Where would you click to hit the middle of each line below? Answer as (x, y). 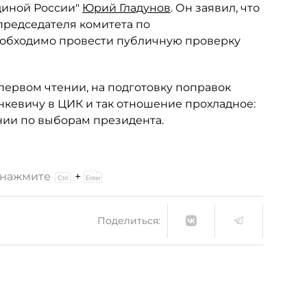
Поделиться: (129, 220)
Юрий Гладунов (126, 8)
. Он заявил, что (215, 8)
